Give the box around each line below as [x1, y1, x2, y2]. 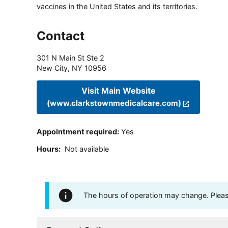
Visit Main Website [81, 85, 156, 96]
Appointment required [37, 127, 117, 136]
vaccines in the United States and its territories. [37, 2, 197, 11]
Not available [65, 145, 109, 154]
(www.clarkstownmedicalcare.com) [47, 98, 181, 108]
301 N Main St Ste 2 [37, 53, 104, 62]
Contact [37, 28, 84, 43]
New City [37, 63, 68, 72]
